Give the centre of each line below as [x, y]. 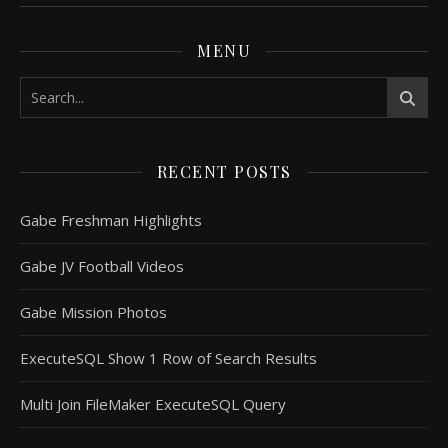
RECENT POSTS [224, 171]
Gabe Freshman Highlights [111, 219]
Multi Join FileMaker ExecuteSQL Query [153, 403]
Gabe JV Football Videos [102, 265]
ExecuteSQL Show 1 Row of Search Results [168, 357]
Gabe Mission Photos [93, 311]
